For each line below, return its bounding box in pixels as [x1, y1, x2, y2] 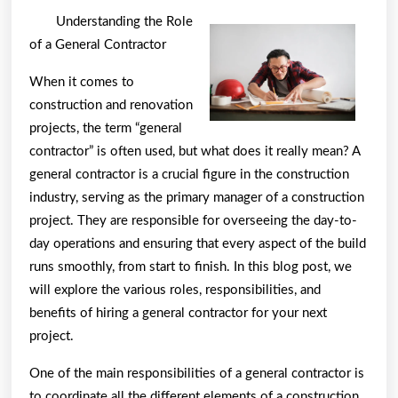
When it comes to [29, 75, 134, 89]
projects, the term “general [29, 121, 182, 135]
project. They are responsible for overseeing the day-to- [29, 213, 357, 227]
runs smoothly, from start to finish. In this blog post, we [29, 259, 352, 274]
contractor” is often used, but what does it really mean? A [29, 144, 360, 158]
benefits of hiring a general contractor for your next [29, 306, 327, 320]
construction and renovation [29, 98, 193, 112]
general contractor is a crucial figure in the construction [29, 167, 349, 181]
